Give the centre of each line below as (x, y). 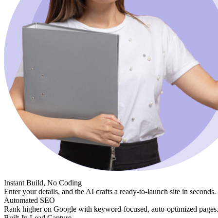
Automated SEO (29, 200)
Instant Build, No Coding (43, 182)
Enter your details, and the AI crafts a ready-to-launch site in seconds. (110, 191)
